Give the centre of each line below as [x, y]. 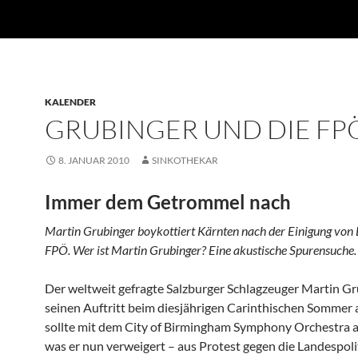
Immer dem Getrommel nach [168, 202]
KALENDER [70, 102]
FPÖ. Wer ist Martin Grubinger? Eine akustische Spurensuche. [201, 250]
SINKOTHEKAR [185, 160]
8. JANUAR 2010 [94, 160]
